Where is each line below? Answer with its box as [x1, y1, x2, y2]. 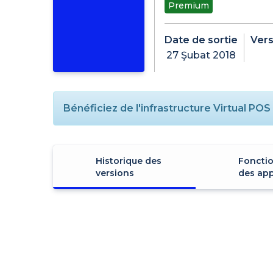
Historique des [95, 155, 161, 166]
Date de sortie [165, 34, 238, 46]
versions [95, 167, 134, 179]
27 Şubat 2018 [166, 49, 236, 61]
